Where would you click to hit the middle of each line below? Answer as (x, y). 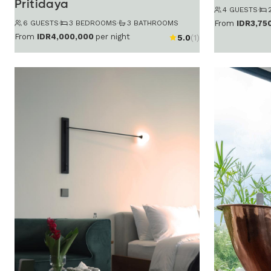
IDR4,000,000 (65, 37)
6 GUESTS (41, 23)
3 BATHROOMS (153, 23)
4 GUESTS (240, 9)
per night (113, 37)
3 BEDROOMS (93, 23)
